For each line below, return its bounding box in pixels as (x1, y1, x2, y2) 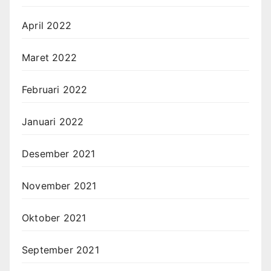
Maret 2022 (22, 51, 77, 64)
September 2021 (22, 243, 99, 256)
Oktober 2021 (22, 211, 87, 224)
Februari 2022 (22, 83, 88, 96)
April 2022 (22, 19, 71, 31)
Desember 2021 (22, 147, 96, 160)
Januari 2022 (22, 115, 84, 128)
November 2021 (22, 179, 97, 192)
